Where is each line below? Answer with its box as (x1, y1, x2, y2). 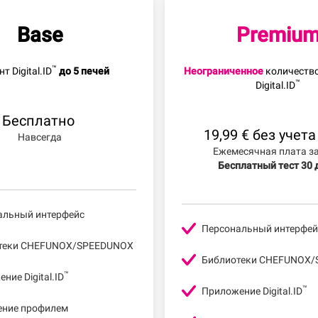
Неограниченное (184, 65, 266, 77)
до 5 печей (58, 65, 109, 77)
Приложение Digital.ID (202, 285, 302, 297)
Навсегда (18, 131, 62, 143)
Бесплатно (1, 112, 75, 130)
